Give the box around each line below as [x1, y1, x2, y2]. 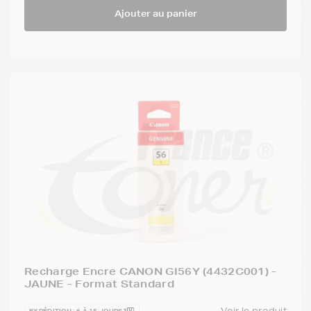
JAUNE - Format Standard [24, 278, 174, 291]
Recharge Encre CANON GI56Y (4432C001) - [24, 265, 277, 278]
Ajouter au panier [114, 7, 197, 19]
